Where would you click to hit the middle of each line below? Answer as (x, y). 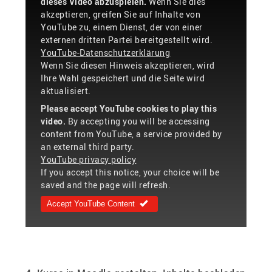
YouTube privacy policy (89, 159)
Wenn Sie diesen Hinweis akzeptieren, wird (128, 65)
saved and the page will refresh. (106, 185)
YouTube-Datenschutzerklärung (106, 52)
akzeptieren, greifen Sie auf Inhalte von (121, 14)
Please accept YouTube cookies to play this (129, 108)
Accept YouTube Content (91, 203)
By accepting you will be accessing (138, 121)
